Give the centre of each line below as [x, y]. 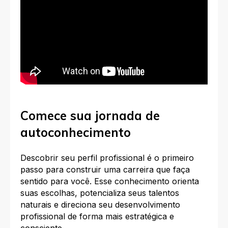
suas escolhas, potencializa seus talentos [100, 193]
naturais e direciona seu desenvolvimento [100, 205]
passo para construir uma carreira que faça [105, 170]
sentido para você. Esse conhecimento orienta [110, 181]
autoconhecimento [76, 133]
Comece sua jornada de [90, 116]
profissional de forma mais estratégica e [97, 217]
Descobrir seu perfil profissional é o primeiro [107, 158]
